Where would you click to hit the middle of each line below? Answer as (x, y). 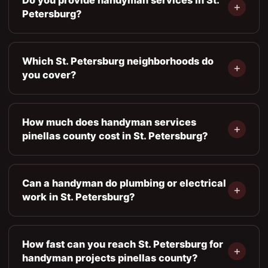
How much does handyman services (109, 122)
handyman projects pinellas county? (110, 258)
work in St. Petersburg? (78, 197)
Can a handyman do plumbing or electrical (124, 183)
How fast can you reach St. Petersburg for (123, 244)
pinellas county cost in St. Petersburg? (115, 135)
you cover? (49, 74)
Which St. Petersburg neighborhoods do (118, 61)
